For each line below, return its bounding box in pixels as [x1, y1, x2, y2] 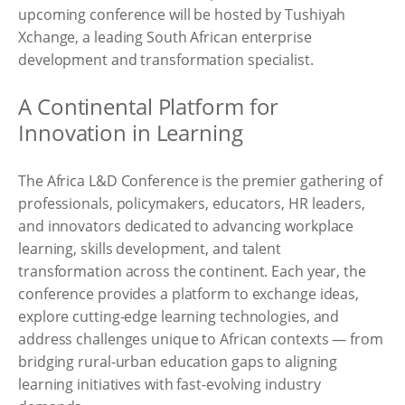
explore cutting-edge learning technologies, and [18, 306, 340, 326]
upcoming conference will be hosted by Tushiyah [18, 5, 346, 24]
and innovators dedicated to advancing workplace [18, 216, 354, 236]
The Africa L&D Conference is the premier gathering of [18, 171, 382, 191]
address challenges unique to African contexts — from [18, 329, 383, 349]
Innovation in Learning [18, 117, 243, 147]
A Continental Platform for [18, 90, 279, 121]
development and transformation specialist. [18, 50, 314, 70]
